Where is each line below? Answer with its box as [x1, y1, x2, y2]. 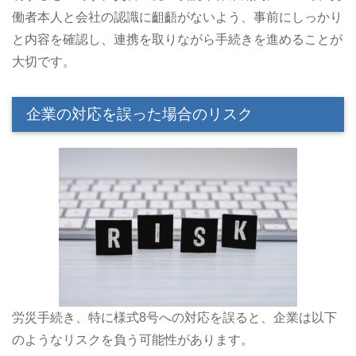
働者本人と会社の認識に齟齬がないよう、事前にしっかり [12, 10, 342, 25]
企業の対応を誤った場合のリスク [26, 106, 253, 123]
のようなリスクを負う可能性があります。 [12, 333, 253, 347]
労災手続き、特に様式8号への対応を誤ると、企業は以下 [12, 311, 337, 325]
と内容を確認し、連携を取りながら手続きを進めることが [12, 33, 342, 47]
